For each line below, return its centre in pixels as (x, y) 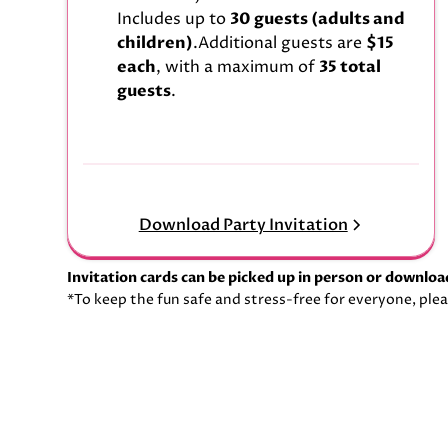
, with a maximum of (238, 67)
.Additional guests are (280, 43)
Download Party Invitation (243, 224)
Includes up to (174, 19)
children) (155, 43)
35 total (350, 67)
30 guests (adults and (318, 19)
